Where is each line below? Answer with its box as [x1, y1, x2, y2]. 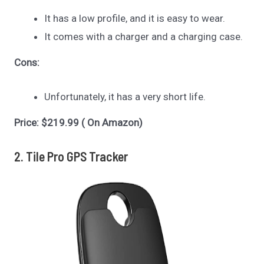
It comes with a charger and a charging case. [44, 31, 243, 43]
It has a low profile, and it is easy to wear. [44, 12, 226, 25]
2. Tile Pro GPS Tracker [14, 148, 128, 164]
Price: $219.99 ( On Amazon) [14, 116, 143, 128]
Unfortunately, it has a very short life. [44, 91, 206, 103]
